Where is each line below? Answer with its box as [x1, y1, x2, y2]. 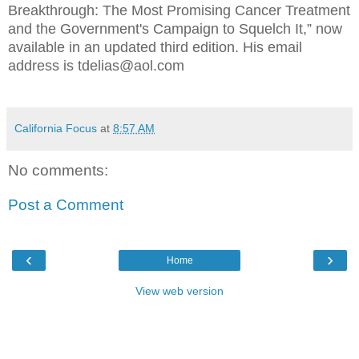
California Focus [14, 121, 97, 135]
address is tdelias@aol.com [8, 57, 184, 74]
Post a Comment [8, 196, 123, 214]
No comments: [8, 161, 108, 179]
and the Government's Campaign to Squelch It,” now [8, 20, 342, 37]
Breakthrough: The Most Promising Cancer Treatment [8, 2, 350, 18]
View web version [135, 284, 224, 297]
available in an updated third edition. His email [8, 38, 302, 55]
